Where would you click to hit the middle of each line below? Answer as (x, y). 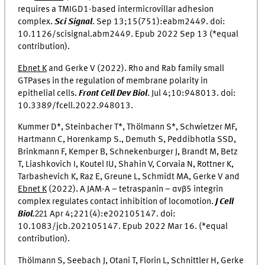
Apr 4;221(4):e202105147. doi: (113, 214)
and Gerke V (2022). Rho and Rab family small (136, 68)
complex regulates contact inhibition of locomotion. (117, 202)
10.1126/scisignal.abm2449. (77, 35)
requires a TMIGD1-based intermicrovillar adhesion (116, 10)
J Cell (225, 202)
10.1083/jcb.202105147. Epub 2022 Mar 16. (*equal (123, 227)
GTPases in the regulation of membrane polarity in (113, 81)
